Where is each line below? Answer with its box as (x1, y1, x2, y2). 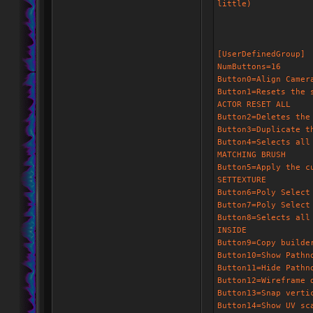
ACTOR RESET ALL (217, 100, 291, 109)
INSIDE (217, 226, 247, 235)
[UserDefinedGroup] (217, 50, 305, 59)
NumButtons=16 (217, 62, 281, 71)
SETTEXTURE (217, 175, 266, 184)
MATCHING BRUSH (217, 150, 286, 159)
